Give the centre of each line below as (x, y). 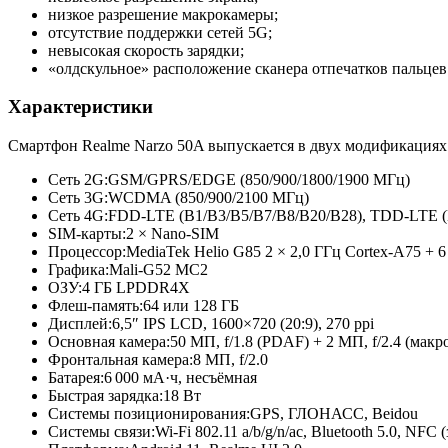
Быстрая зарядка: (105, 395)
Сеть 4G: (78, 215)
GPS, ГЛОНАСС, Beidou (334, 413)
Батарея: (76, 377)
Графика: (78, 269)
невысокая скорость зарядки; (146, 50)
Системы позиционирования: (149, 413)
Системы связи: (101, 431)
